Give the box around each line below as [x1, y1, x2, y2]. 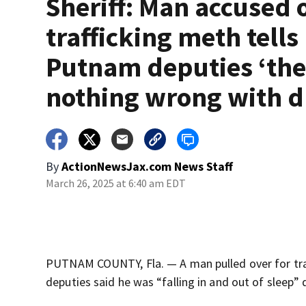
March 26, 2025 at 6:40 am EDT [46, 176, 186, 191]
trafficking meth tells [46, 20, 299, 55]
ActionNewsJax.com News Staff [61, 158, 234, 175]
